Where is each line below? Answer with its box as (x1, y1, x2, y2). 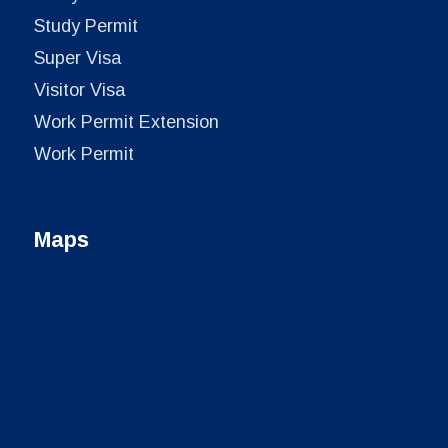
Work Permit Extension (34, 111, 220, 132)
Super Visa (34, 47, 122, 68)
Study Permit (34, 15, 139, 36)
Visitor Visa (34, 79, 126, 100)
